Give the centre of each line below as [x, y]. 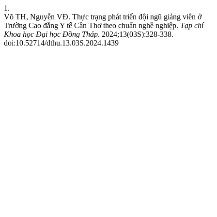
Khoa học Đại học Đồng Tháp [51, 34]
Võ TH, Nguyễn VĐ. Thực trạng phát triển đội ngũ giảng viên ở [103, 17]
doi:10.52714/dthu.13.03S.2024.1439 [61, 43]
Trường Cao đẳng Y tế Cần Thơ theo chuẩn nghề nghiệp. [92, 25]
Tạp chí [192, 25]
